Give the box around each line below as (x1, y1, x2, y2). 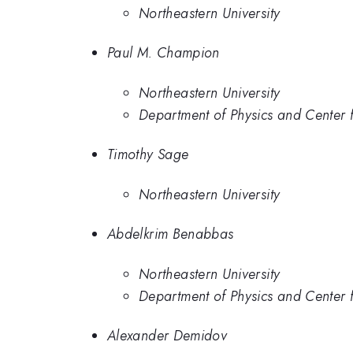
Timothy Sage (107, 144, 189, 165)
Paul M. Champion (107, 43, 220, 64)
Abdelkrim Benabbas (107, 224, 234, 245)
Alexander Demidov (107, 325, 228, 347)
